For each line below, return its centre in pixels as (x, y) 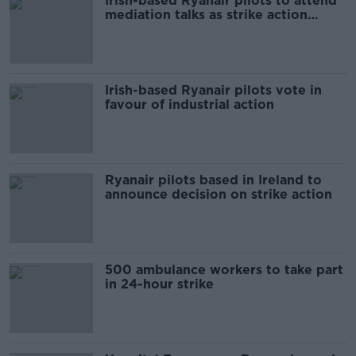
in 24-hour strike (159, 284)
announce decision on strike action (219, 194)
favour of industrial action (190, 104)
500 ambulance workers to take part (224, 270)
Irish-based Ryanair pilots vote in (213, 90)
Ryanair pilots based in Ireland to (213, 180)
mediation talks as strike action (206, 15)
